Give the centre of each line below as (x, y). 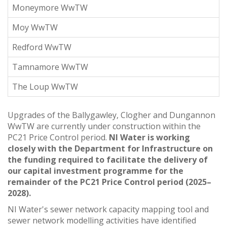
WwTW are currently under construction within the (104, 126)
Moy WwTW (35, 27)
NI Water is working (149, 137)
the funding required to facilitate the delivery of (108, 159)
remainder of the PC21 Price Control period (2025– (109, 182)
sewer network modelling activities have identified (102, 220)
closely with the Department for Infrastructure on (110, 148)
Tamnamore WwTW (50, 67)
